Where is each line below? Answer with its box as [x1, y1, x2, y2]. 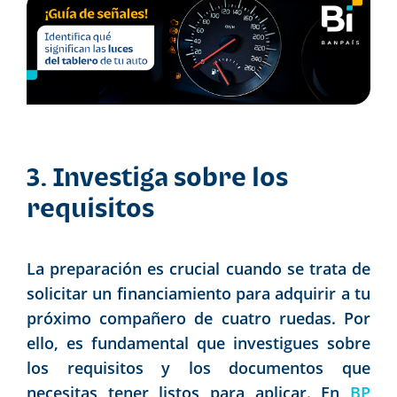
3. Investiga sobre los [27, 160, 288, 191]
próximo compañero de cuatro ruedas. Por [27, 307, 370, 329]
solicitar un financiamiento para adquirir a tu [27, 282, 370, 304]
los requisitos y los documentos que [27, 356, 370, 378]
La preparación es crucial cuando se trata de [27, 257, 370, 279]
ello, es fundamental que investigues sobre [27, 331, 370, 354]
